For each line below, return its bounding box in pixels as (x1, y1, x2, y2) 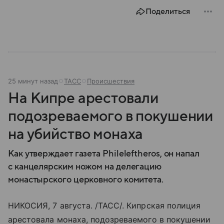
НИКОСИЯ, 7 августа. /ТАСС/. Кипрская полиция (8, 200, 201, 210)
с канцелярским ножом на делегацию (8, 161, 162, 171)
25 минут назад (8, 76, 58, 85)
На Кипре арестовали (8, 89, 159, 106)
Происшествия (87, 76, 134, 85)
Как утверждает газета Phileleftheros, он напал (8, 148, 199, 158)
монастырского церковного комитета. (8, 174, 163, 184)
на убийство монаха (8, 125, 143, 142)
